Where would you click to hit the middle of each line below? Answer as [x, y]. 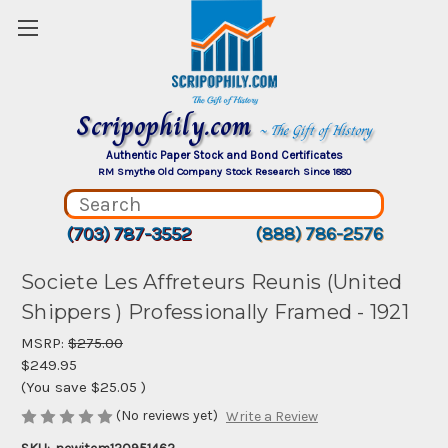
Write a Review [271, 417]
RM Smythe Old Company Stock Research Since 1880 [224, 171]
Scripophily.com [167, 125]
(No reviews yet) [167, 415]
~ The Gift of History [315, 130]
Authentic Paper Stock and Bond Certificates [224, 155]
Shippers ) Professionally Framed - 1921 [215, 312]
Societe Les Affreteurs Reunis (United [212, 282]
